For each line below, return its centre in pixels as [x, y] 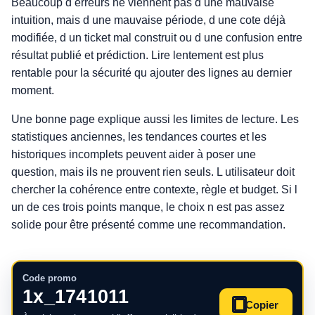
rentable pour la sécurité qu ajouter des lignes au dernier [152, 73]
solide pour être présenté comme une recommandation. [148, 225]
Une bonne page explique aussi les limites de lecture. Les [155, 119]
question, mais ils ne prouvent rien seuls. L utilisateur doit [153, 172]
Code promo [50, 278]
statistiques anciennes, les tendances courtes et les [139, 137]
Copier [262, 304]
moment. [33, 90]
